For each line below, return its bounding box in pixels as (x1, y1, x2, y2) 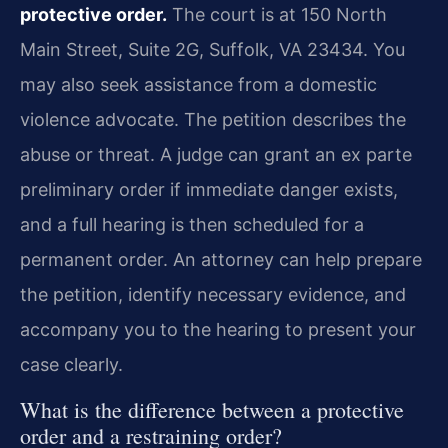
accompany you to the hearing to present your (20, 319, 416, 341)
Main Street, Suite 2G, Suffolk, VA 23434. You (20, 39, 405, 61)
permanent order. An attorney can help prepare (20, 249, 422, 271)
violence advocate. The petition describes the (20, 109, 406, 131)
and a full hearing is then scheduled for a (20, 214, 364, 236)
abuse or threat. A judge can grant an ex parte (20, 144, 412, 166)
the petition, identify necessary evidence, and (20, 284, 406, 306)
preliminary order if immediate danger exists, (20, 179, 398, 201)
